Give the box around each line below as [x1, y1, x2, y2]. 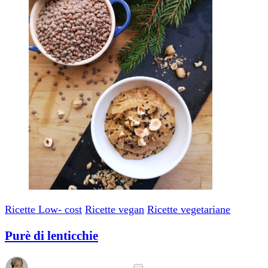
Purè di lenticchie [5, 229, 98, 243]
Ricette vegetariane [147, 203, 230, 216]
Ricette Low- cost [5, 203, 82, 216]
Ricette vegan [85, 203, 144, 216]
